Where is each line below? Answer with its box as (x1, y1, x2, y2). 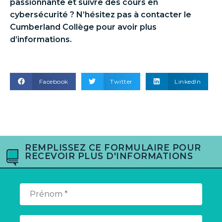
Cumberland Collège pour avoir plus (10, 22, 157, 32)
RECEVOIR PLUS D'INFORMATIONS (25, 151, 193, 162)
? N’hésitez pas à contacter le (68, 10, 191, 20)
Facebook (39, 77, 68, 85)
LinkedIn (174, 77, 201, 85)
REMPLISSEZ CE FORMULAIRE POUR (25, 142, 201, 153)
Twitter (110, 77, 133, 85)
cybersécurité (10, 10, 68, 20)
